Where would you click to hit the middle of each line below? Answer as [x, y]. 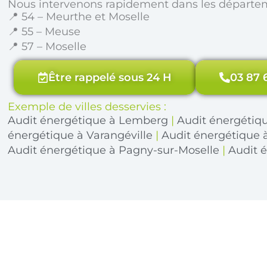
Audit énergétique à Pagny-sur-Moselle [114, 150]
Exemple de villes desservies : [87, 106]
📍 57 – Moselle [47, 46]
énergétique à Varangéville [80, 135]
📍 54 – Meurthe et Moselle [79, 16]
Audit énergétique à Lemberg [88, 120]
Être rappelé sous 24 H [110, 77]
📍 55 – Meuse [44, 31]
